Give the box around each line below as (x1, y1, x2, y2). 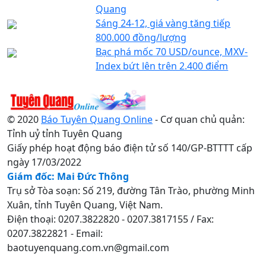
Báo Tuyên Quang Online (41, 112, 153, 126)
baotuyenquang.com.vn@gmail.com (7, 240, 169, 254)
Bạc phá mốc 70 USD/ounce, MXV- (96, 45, 248, 58)
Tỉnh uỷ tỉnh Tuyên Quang (7, 126, 122, 140)
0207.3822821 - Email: (7, 226, 103, 240)
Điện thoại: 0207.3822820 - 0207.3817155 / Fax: (7, 212, 214, 226)
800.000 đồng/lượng (96, 30, 187, 44)
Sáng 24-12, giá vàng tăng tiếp (96, 16, 231, 30)
